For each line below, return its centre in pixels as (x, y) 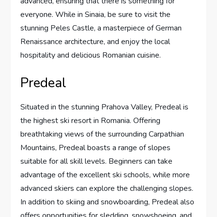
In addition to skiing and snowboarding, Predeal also (108, 202)
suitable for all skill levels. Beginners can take (97, 161)
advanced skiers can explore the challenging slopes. (107, 188)
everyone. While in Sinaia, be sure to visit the (96, 14)
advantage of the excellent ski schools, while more (105, 175)
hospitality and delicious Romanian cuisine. (91, 55)
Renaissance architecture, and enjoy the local (95, 41)
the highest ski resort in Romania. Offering (91, 120)
